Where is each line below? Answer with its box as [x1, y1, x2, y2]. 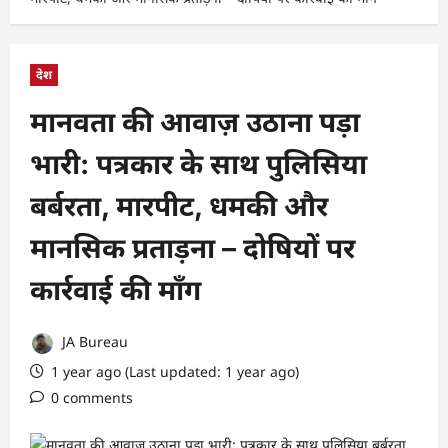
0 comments [51, 387, 133, 407]
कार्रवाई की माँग [30, 272, 201, 307]
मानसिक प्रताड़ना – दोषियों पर [30, 230, 355, 265]
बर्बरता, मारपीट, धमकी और [30, 188, 328, 223]
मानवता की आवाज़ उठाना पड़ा [30, 104, 360, 139]
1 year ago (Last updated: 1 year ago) [47, 361, 299, 381]
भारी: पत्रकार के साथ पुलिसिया [30, 146, 367, 181]
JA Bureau [58, 332, 128, 352]
